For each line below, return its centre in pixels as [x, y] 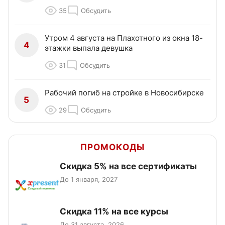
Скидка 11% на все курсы [114, 212]
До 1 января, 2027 [89, 180]
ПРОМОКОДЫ [113, 147]
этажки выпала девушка [89, 48]
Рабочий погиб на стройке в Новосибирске [124, 93]
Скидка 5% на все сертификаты [128, 166]
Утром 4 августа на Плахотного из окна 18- [124, 38]
